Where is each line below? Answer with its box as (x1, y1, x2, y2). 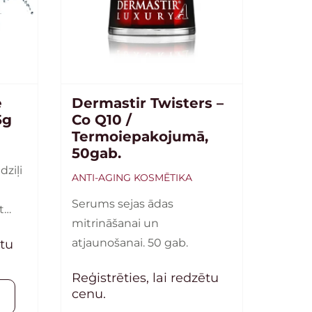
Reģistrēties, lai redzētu (71, 270, 219, 286)
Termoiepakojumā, (71, 128, 208, 146)
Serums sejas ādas (71, 197, 173, 211)
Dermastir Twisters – (71, 95, 224, 112)
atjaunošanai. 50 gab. (71, 236, 188, 250)
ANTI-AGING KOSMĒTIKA (71, 171, 192, 185)
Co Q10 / (71, 111, 132, 129)
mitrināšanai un (71, 217, 159, 231)
